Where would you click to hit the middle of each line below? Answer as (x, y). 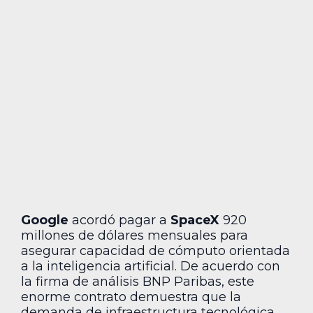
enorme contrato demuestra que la (131, 297)
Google (45, 220)
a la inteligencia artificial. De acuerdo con (151, 267)
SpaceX (195, 220)
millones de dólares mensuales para (134, 236)
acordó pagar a (119, 220)
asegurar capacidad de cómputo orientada (155, 251)
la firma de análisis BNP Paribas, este (138, 282)
